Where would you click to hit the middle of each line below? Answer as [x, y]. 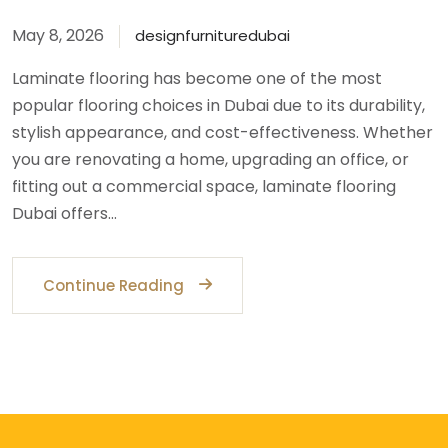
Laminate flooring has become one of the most [197, 79]
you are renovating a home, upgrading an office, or [210, 160]
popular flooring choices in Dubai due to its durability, [218, 106]
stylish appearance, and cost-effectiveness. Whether [222, 133]
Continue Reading [113, 286]
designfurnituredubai [212, 36]
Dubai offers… [64, 214]
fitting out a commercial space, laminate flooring [204, 187]
